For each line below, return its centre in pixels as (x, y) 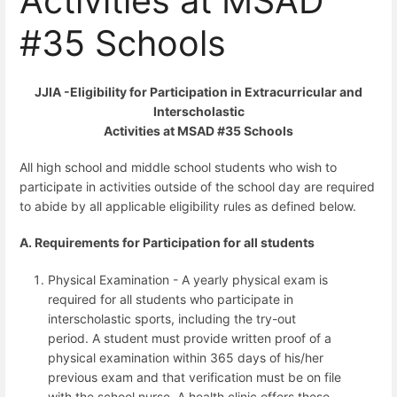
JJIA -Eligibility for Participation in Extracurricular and (198, 91)
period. (68, 338)
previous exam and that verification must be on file (195, 377)
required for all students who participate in (171, 299)
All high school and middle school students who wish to (178, 167)
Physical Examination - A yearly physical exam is (188, 279)
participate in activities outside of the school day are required (197, 187)
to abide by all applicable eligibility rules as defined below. (188, 206)
